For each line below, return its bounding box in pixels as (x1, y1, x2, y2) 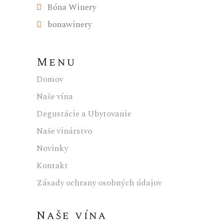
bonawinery (41, 18, 92, 31)
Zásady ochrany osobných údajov (37, 176, 162, 189)
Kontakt (37, 159, 68, 172)
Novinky (37, 142, 68, 155)
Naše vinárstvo (37, 124, 92, 138)
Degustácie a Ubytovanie (37, 107, 131, 120)
